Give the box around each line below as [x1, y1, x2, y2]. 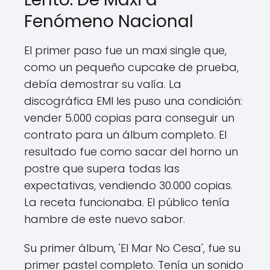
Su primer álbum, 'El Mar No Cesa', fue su [24, 240, 240, 256]
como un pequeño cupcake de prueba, [24, 60, 239, 75]
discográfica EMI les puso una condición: [24, 93, 242, 108]
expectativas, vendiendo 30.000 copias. [24, 178, 233, 193]
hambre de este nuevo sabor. [24, 212, 185, 227]
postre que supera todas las [24, 161, 180, 176]
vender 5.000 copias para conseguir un [24, 110, 234, 125]
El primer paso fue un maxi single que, [24, 43, 227, 58]
